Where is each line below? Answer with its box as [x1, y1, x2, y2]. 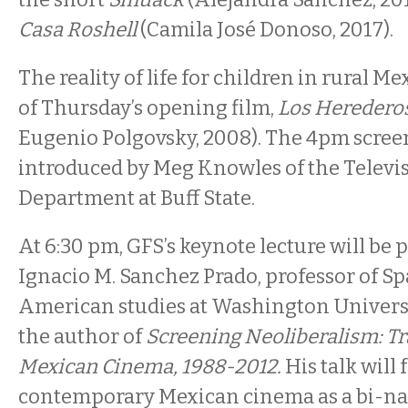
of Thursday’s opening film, [18, 96, 278, 120]
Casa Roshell [18, 17, 137, 42]
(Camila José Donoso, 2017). [137, 17, 393, 42]
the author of [18, 324, 146, 349]
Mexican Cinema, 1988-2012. [18, 354, 285, 379]
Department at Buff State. [18, 186, 255, 210]
